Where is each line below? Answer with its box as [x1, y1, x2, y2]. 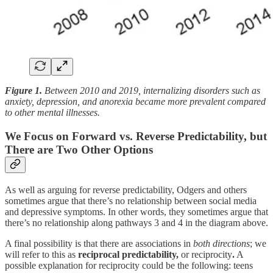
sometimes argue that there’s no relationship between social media [5, 195, 257, 206]
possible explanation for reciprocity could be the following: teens [5, 260, 253, 271]
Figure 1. [5, 85, 44, 96]
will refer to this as [5, 249, 78, 260]
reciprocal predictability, [78, 249, 181, 260]
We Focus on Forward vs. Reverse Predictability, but [5, 130, 267, 143]
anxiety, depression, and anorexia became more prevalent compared [5, 96, 266, 107]
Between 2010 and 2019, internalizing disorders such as [44, 85, 260, 96]
